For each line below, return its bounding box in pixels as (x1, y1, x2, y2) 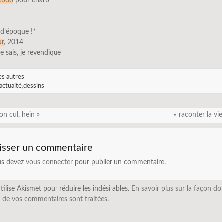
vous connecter (26, 158, 73, 166)
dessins (23, 82, 44, 89)
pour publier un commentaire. (73, 158, 166, 166)
